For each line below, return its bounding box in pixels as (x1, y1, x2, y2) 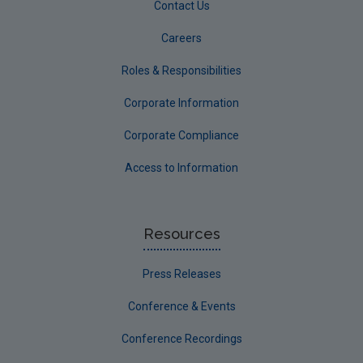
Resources (143, 224, 220, 242)
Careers (161, 31, 202, 45)
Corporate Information (124, 96, 239, 109)
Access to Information (125, 160, 238, 174)
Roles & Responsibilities (122, 63, 241, 77)
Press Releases (142, 267, 221, 280)
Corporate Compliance (124, 128, 239, 142)
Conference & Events (127, 299, 236, 313)
